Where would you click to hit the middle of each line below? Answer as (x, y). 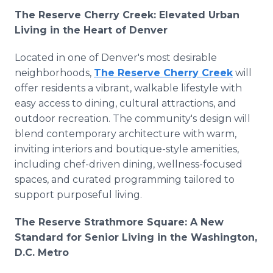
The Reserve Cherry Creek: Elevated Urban (127, 15)
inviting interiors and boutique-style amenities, (127, 149)
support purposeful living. (78, 195)
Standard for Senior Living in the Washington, (136, 237)
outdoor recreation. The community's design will (133, 119)
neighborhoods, (54, 73)
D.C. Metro (42, 253)
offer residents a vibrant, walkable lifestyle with (128, 88)
